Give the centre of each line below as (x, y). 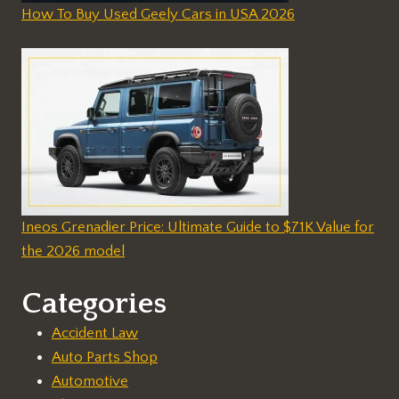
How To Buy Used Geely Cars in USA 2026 (158, 14)
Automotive (90, 382)
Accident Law (95, 334)
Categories (94, 304)
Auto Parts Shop (105, 358)
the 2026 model (73, 251)
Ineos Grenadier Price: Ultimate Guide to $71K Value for (198, 227)
